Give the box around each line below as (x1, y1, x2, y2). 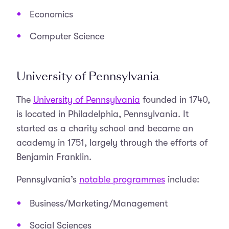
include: (165, 174, 199, 185)
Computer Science (30, 31, 104, 41)
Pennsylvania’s (16, 174, 79, 185)
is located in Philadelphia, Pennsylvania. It (16, 109, 189, 119)
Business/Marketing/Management (30, 198, 168, 209)
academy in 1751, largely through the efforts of (16, 138, 208, 148)
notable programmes (79, 174, 165, 185)
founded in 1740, (140, 95, 210, 105)
